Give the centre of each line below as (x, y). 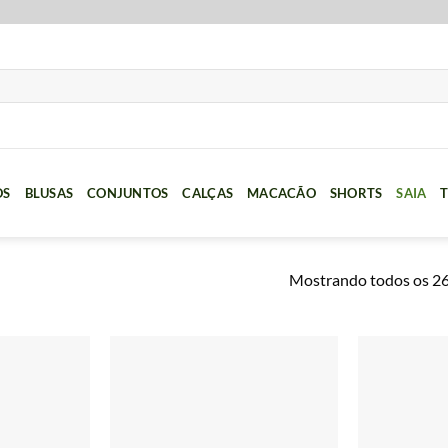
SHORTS (356, 192)
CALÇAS (208, 192)
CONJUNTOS (128, 192)
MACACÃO (281, 192)
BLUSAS (49, 192)
